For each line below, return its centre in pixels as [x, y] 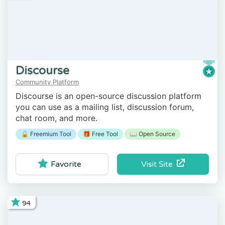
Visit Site [159, 164]
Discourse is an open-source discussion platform [108, 96]
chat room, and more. [57, 118]
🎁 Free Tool [100, 134]
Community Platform [47, 82]
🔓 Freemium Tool [46, 134]
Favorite [66, 164]
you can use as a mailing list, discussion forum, [105, 107]
